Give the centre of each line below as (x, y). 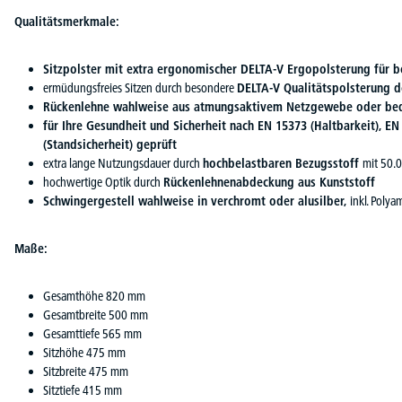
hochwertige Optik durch (103, 182)
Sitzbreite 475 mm (86, 371)
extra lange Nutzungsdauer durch (123, 163)
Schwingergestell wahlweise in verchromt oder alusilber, (195, 201)
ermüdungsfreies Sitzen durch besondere (140, 87)
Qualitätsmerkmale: (67, 21)
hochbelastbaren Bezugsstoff (283, 163)
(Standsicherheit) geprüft (110, 144)
